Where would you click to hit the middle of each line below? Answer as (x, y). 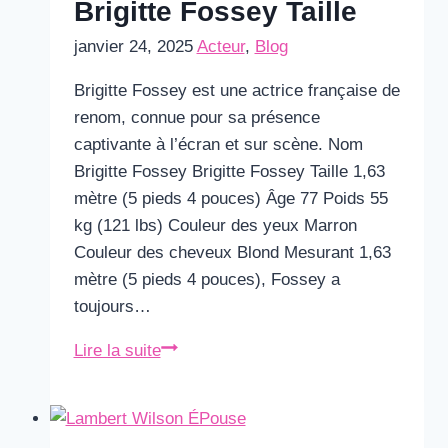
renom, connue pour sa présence (196, 117)
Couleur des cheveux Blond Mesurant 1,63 (232, 252)
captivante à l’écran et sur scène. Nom (218, 144)
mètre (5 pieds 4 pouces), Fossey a (206, 279)
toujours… (112, 306)
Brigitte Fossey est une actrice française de (236, 90)
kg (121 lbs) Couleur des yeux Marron (215, 225)
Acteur (220, 46)
